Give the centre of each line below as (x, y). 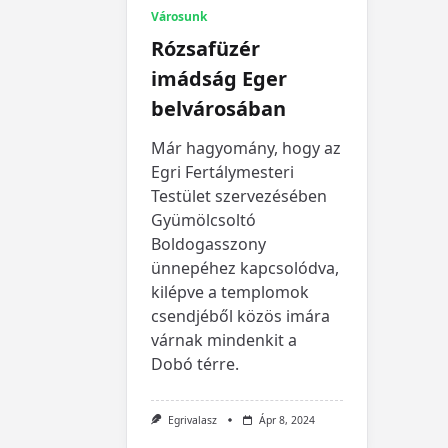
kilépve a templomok (230, 291)
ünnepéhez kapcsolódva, (245, 267)
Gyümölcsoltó (203, 219)
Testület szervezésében (239, 195)
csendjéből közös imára (240, 315)
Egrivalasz (192, 419)
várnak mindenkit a (224, 339)
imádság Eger (219, 78)
